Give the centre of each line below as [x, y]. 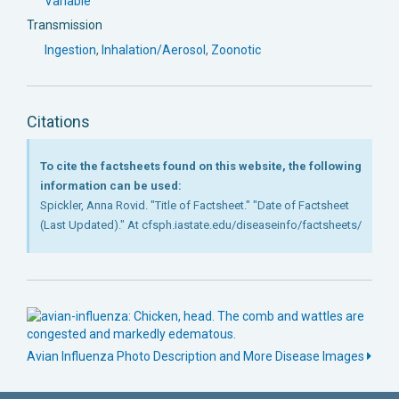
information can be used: [110, 185]
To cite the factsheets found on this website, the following [200, 166]
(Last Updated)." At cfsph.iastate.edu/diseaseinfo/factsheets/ [200, 224]
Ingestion [70, 49]
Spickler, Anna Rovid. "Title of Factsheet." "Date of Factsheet [194, 205]
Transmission [65, 24]
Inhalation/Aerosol [154, 49]
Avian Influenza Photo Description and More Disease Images [197, 356]
